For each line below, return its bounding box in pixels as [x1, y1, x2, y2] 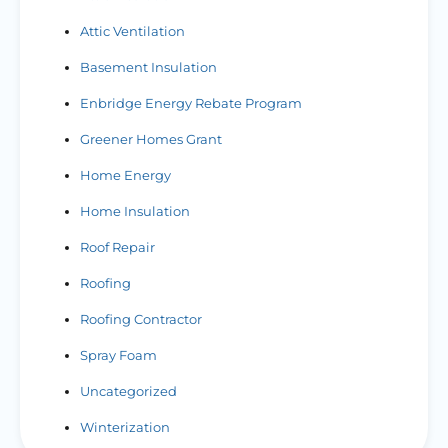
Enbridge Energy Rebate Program [80, 95, 302, 111]
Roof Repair [80, 239, 155, 255]
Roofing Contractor [80, 311, 202, 327]
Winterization [80, 419, 170, 435]
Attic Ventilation [80, 23, 185, 39]
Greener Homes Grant [80, 131, 222, 147]
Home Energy [80, 167, 171, 183]
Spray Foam [80, 347, 157, 363]
